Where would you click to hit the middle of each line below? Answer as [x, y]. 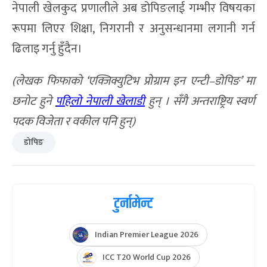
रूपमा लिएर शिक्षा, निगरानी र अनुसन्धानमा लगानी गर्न [133, 29]
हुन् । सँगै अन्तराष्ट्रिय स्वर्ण [200, 102]
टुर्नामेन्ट [133, 204]
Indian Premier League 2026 [146, 235]
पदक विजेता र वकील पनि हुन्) [74, 122]
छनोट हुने [34, 102]
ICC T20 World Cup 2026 [146, 257]
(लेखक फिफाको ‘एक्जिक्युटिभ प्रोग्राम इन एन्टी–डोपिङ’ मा [133, 81]
